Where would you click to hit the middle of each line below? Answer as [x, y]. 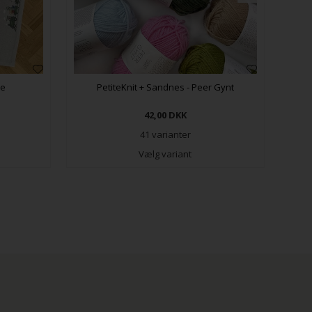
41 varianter [165, 134]
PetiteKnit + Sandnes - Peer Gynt [165, 87]
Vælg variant [165, 154]
